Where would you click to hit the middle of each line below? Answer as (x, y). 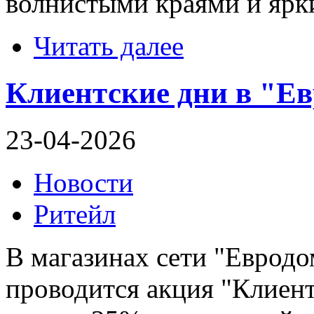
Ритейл (75, 214)
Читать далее (109, 46)
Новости (83, 183)
